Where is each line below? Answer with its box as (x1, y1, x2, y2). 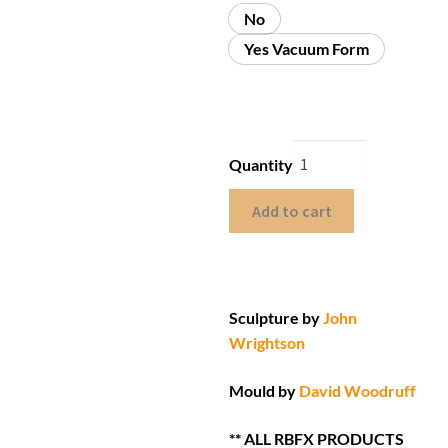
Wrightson (229, 333, 306, 353)
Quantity (229, 154, 294, 174)
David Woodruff (299, 380, 417, 400)
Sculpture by (229, 308, 324, 328)
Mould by (229, 380, 297, 400)
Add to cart (251, 200, 332, 221)
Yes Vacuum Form (244, 39, 370, 59)
